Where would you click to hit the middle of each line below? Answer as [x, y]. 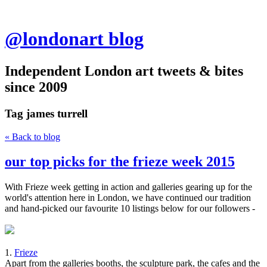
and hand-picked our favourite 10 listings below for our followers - [130, 209]
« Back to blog [32, 136]
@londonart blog [74, 39]
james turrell [55, 113]
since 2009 [36, 87]
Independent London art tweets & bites [124, 71]
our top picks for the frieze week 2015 [120, 162]
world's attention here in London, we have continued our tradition [128, 198]
